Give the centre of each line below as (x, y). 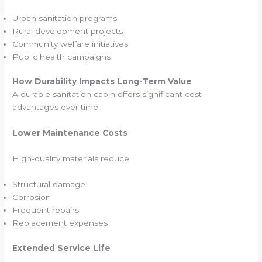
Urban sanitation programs (65, 18)
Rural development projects (68, 31)
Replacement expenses (60, 223)
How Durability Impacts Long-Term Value (102, 82)
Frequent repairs (46, 210)
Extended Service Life (62, 248)
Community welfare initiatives (70, 44)
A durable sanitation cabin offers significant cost (107, 94)
